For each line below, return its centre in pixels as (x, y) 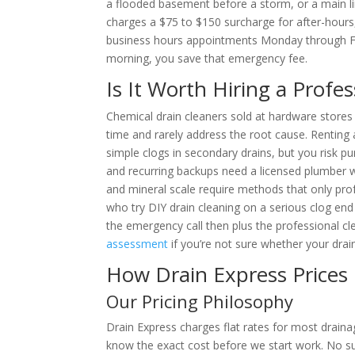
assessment (137, 244)
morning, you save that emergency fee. (207, 58)
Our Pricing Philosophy (200, 301)
